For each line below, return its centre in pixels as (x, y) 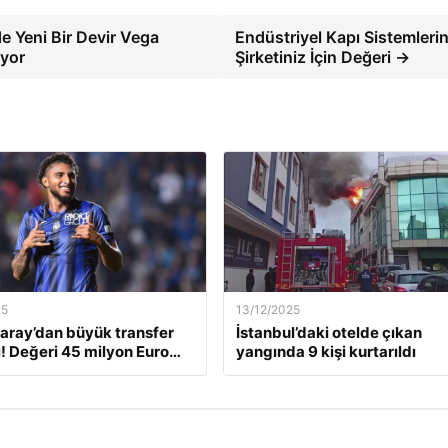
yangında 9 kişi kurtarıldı (325, 351)
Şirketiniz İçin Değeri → (322, 56)
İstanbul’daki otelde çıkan (328, 332)
